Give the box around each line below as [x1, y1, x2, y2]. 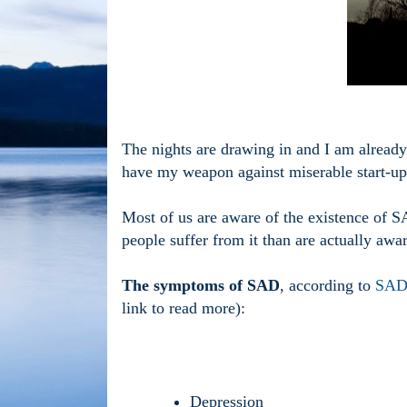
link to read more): [122, 299, 245, 318]
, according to [280, 276, 375, 295]
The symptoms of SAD [122, 276, 280, 295]
